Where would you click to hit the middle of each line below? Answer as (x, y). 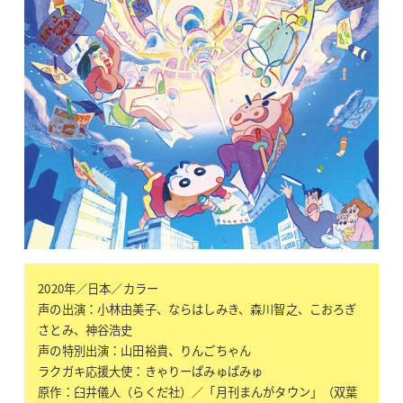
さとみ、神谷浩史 (85, 329)
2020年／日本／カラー (99, 288)
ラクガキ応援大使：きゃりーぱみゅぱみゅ (151, 371)
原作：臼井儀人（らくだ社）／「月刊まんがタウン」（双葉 (198, 391)
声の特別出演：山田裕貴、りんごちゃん (145, 350)
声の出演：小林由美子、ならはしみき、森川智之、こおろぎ (197, 309)
